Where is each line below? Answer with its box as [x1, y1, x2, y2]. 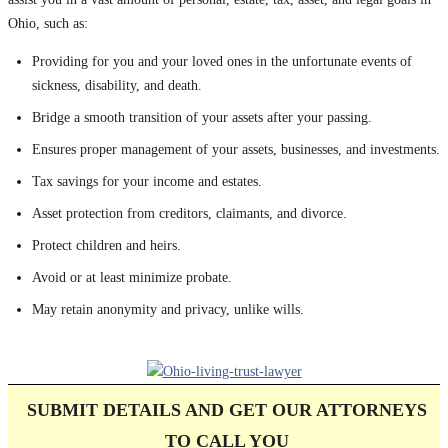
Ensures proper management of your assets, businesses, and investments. [32, 142, 440, 158]
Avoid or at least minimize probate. [32, 270, 232, 286]
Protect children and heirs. [32, 238, 181, 254]
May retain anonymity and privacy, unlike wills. [32, 302, 304, 318]
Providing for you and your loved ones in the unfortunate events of [32, 54, 412, 70]
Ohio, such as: [8, 16, 88, 32]
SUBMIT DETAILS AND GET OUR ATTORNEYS [26, 400, 427, 421]
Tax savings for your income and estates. [32, 174, 262, 190]
